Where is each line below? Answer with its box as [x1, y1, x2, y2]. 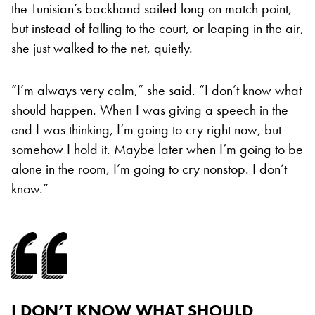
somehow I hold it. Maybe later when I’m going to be [11, 139, 303, 158]
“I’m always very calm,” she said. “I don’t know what [11, 80, 302, 99]
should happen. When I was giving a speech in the [11, 100, 288, 119]
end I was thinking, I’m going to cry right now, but [11, 120, 281, 139]
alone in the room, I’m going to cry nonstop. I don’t [11, 159, 287, 178]
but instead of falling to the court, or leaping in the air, [11, 18, 304, 37]
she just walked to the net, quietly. [11, 38, 193, 57]
